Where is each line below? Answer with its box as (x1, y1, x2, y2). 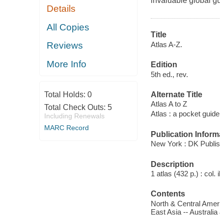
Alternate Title (150, 90, 202, 99)
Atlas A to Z (150, 100, 187, 109)
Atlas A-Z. (150, 40, 182, 49)
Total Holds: (44, 90, 87, 99)
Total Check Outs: (44, 103, 108, 112)
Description (150, 160, 194, 168)
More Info (47, 58, 87, 69)
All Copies (47, 22, 90, 32)
